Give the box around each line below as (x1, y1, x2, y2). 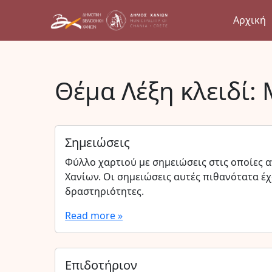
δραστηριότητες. (65, 185, 144, 198)
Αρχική (233, 13, 266, 27)
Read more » (65, 209, 123, 222)
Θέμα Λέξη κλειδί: (55, 74, 263, 107)
